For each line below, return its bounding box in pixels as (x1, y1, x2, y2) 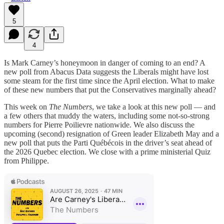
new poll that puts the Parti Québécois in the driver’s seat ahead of (4, 138, 212, 147)
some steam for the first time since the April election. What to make (4, 76, 214, 85)
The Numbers (49, 102, 92, 111)
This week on (4, 102, 49, 111)
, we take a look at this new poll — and (92, 102, 215, 111)
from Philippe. (4, 156, 49, 165)
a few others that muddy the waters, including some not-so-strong (4, 111, 209, 120)
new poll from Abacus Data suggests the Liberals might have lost (4, 67, 208, 76)
